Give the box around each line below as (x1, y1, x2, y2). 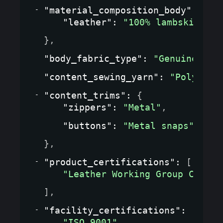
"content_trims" (44, 90, 126, 101)
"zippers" (63, 102, 112, 113)
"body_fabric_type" (44, 53, 142, 64)
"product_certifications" (44, 157, 175, 168)
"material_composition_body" (44, 5, 192, 16)
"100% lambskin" (123, 17, 205, 28)
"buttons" (63, 120, 112, 131)
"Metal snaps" (123, 120, 194, 131)
